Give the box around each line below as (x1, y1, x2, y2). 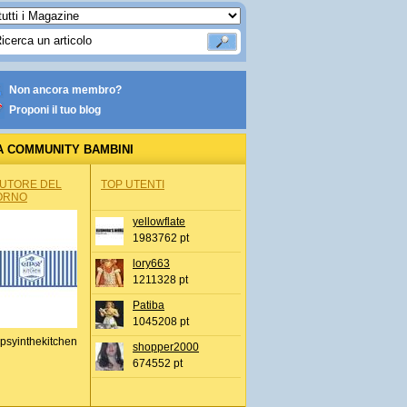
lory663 (133, 257, 170, 270)
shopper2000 (133, 341, 199, 353)
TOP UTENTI (101, 178, 164, 191)
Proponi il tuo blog (9, 104, 101, 116)
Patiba (133, 299, 164, 312)
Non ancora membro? (9, 84, 122, 96)
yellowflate (133, 215, 185, 228)
